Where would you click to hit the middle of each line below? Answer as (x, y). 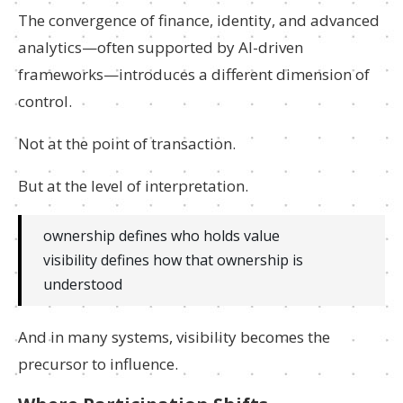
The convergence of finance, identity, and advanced (199, 20)
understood (83, 284)
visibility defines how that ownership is (173, 260)
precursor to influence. (98, 364)
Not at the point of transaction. (127, 143)
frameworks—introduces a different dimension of (194, 74)
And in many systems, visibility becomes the (174, 337)
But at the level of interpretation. (133, 186)
